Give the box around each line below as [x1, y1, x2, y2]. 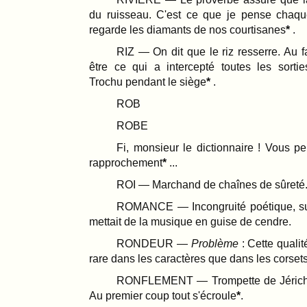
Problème [191, 237, 238, 249]
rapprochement [89, 156, 162, 169]
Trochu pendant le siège [89, 75, 206, 88]
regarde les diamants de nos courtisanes [89, 23, 286, 36]
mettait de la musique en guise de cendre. [89, 215, 291, 228]
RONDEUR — [116, 237, 191, 249]
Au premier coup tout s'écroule [89, 289, 236, 302]
